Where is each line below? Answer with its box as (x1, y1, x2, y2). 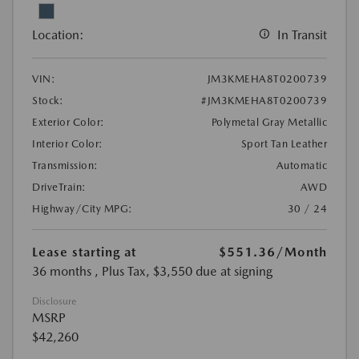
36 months (32, 264, 91, 280)
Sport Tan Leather (240, 138, 327, 151)
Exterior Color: (32, 116, 105, 129)
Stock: (32, 95, 63, 107)
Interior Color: (32, 138, 103, 151)
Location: (32, 27, 84, 43)
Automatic (276, 159, 327, 172)
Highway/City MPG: (32, 203, 133, 216)
